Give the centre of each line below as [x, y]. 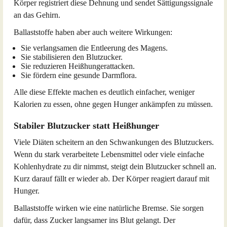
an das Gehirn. [37, 15]
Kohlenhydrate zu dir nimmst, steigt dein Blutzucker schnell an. [115, 166]
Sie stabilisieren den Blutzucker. [72, 57]
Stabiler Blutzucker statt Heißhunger [86, 126]
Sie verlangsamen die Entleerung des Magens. [94, 48]
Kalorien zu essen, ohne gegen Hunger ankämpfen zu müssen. [113, 104]
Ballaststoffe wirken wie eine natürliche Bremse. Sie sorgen [109, 208]
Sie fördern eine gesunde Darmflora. [79, 75]
